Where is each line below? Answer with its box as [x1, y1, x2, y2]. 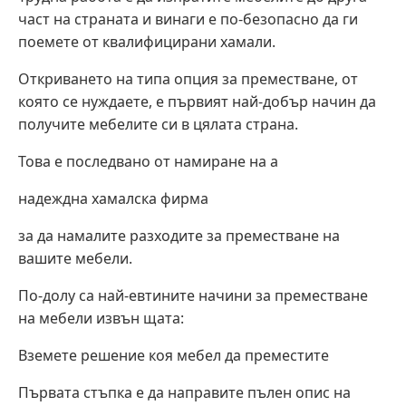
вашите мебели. [18, 248, 132, 269]
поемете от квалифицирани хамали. [18, 32, 275, 53]
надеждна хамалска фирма [18, 188, 208, 209]
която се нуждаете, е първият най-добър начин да [18, 92, 376, 112]
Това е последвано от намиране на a [18, 151, 278, 172]
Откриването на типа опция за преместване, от [18, 69, 358, 90]
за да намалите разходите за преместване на [18, 226, 340, 246]
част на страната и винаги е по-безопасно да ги [18, 9, 358, 30]
